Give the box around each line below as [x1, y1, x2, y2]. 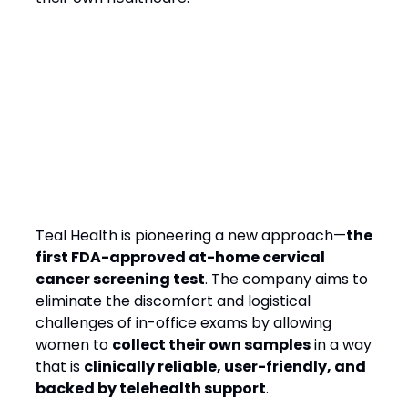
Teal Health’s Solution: [36, 113, 288, 143]
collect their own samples [112, 334, 311, 355]
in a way [311, 334, 372, 355]
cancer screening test [36, 269, 205, 290]
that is [36, 356, 84, 377]
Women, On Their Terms [36, 178, 304, 209]
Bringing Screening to [36, 146, 279, 176]
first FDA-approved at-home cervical [36, 247, 325, 268]
